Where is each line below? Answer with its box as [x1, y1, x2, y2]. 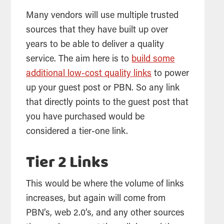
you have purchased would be [26, 112, 145, 122]
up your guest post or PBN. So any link [26, 83, 180, 93]
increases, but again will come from [26, 194, 166, 203]
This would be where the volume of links [26, 179, 184, 189]
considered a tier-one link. [26, 127, 128, 136]
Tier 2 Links [26, 149, 109, 176]
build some [131, 54, 175, 64]
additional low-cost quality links [26, 69, 152, 78]
